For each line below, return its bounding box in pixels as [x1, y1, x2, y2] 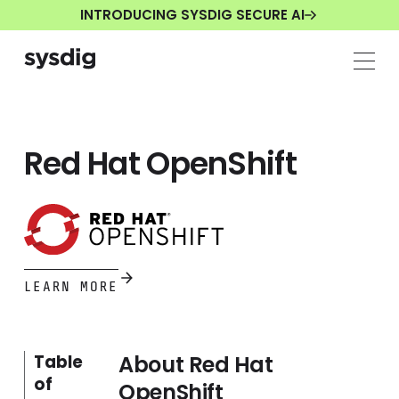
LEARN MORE [23, 279, 118, 296]
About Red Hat [118, 350, 273, 380]
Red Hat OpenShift [23, 141, 297, 185]
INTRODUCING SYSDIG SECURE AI [79, 5, 305, 25]
